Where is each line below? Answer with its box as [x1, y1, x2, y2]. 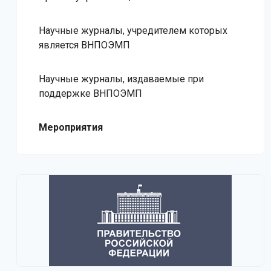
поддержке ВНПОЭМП [39, 88, 142, 99]
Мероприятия [39, 122, 103, 133]
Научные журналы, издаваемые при [39, 73, 204, 85]
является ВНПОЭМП [39, 39, 130, 51]
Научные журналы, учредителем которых [39, 25, 227, 36]
